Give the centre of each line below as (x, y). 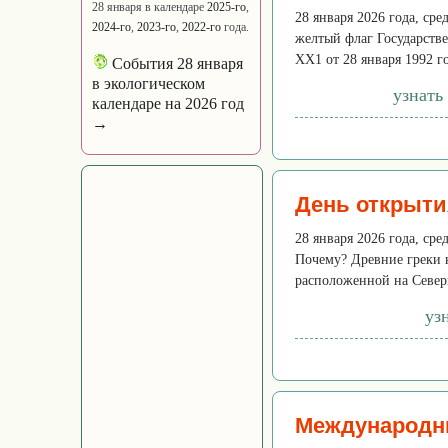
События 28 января (175, 63)
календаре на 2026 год (168, 103)
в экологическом (148, 83)
